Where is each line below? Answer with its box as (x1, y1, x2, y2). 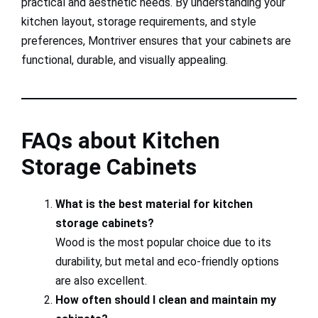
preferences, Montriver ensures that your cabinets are (21, 33, 291, 48)
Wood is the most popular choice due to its (55, 235, 271, 249)
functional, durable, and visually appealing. (21, 53, 228, 67)
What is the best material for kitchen (55, 197, 253, 211)
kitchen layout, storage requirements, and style (21, 14, 256, 28)
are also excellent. (55, 273, 147, 287)
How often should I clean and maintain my (55, 292, 276, 307)
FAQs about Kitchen (21, 127, 220, 154)
